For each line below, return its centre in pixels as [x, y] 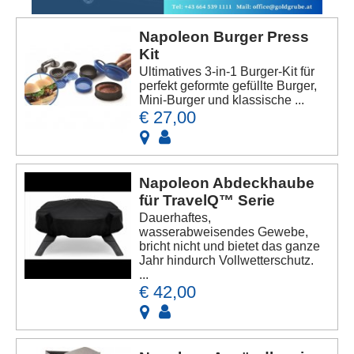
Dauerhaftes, [175, 218]
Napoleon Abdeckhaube [227, 183]
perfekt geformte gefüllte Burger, [228, 86]
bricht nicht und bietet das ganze [230, 247]
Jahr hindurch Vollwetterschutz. [227, 261]
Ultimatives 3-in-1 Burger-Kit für [227, 72]
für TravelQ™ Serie [207, 201]
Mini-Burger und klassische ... [222, 100]
